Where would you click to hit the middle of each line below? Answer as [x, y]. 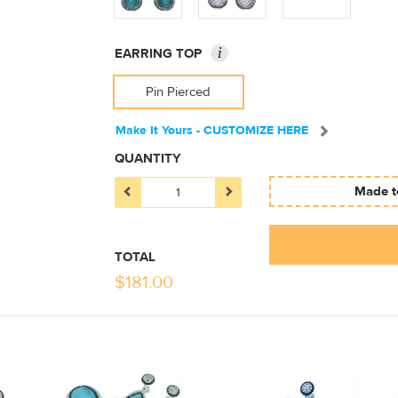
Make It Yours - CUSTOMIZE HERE [212, 131]
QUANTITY [148, 159]
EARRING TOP [158, 54]
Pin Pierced [179, 92]
